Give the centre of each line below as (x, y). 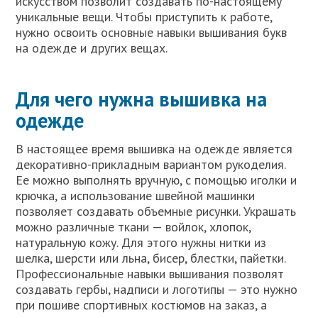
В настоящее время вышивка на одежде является (154, 148)
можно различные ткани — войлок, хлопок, (133, 226)
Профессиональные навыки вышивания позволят (150, 273)
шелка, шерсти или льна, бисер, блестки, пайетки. (151, 258)
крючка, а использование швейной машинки (136, 195)
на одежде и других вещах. (92, 48)
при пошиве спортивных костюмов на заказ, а (142, 305)
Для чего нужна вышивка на (142, 99)
